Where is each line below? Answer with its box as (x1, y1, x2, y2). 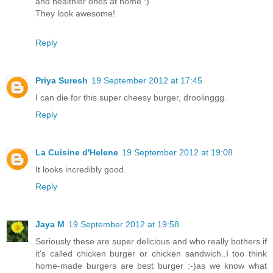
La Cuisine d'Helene (35, 147, 118, 157)
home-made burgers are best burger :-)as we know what (35, 260, 267, 271)
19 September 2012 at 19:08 (122, 147, 233, 157)
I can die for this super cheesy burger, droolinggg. (35, 92, 227, 102)
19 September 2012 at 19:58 (68, 219, 179, 229)
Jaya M (35, 219, 65, 229)
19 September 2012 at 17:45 (91, 75, 202, 85)
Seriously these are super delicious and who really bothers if (35, 236, 267, 246)
